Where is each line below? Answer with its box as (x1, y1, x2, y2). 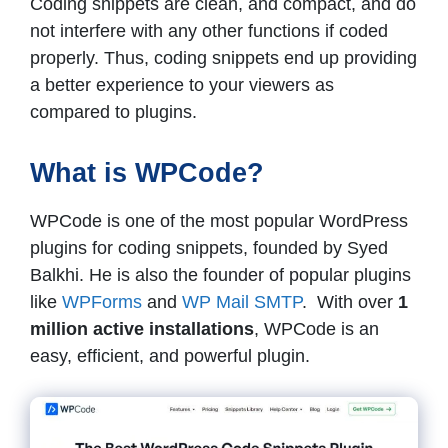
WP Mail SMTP (182, 291, 302, 312)
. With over (302, 291, 398, 312)
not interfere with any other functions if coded (30, 20, 388, 41)
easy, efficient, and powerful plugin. (30, 345, 310, 366)
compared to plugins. (30, 101, 197, 122)
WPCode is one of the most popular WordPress (30, 210, 408, 231)
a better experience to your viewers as (30, 74, 334, 95)
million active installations (30, 318, 254, 339)
